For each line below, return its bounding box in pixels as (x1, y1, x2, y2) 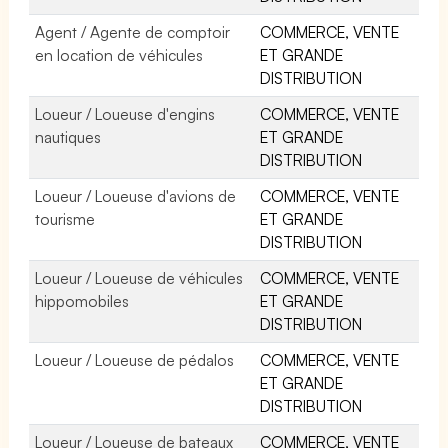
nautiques (35, 126, 101, 147)
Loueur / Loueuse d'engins (35, 103, 216, 124)
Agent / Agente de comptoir (35, 21, 231, 42)
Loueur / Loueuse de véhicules (35, 267, 244, 288)
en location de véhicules (35, 44, 204, 65)
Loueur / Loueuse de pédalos (35, 349, 235, 370)
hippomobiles (35, 290, 129, 311)
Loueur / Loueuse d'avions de (35, 185, 237, 206)
